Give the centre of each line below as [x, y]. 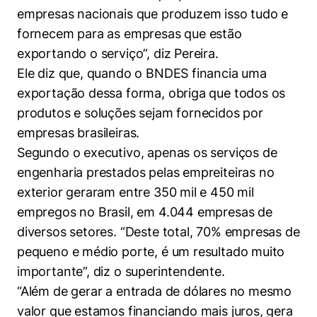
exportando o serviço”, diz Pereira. [118, 53]
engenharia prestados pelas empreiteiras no [146, 172]
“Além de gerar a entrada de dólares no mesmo [155, 291]
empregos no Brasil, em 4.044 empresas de [145, 212]
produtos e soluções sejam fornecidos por [140, 113]
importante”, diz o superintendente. [121, 271]
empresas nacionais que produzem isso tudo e [153, 14]
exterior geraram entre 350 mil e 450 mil [136, 192]
